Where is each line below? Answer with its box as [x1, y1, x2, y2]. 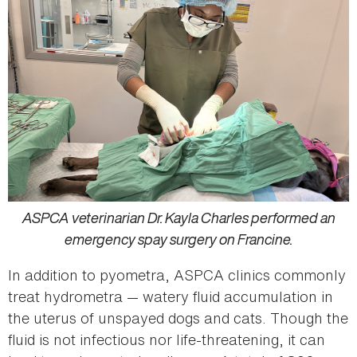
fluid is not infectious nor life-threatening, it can [8, 329, 325, 351]
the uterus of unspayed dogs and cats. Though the [8, 308, 348, 329]
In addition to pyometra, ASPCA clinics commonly [8, 265, 346, 286]
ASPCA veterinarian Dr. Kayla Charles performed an [22, 207, 335, 229]
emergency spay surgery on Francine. [65, 229, 292, 250]
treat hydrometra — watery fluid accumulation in [8, 286, 333, 308]
